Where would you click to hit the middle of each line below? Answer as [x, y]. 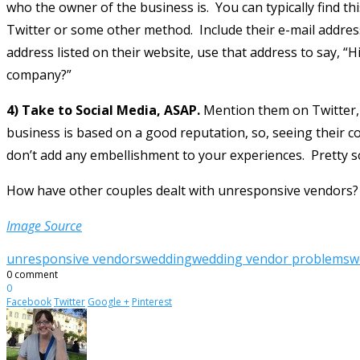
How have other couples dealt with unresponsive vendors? [182, 190]
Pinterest [152, 301]
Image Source [44, 225]
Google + [108, 301]
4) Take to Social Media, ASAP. [103, 110]
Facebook [29, 301]
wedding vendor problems [271, 258]
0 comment [32, 274]
